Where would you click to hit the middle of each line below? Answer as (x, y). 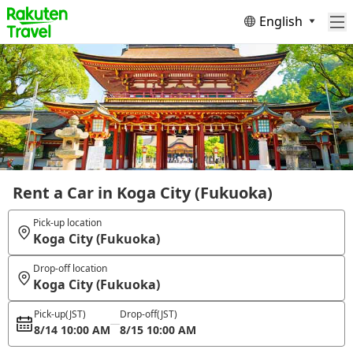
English (281, 21)
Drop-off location (70, 268)
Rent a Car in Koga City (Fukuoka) (143, 193)
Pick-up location (67, 223)
